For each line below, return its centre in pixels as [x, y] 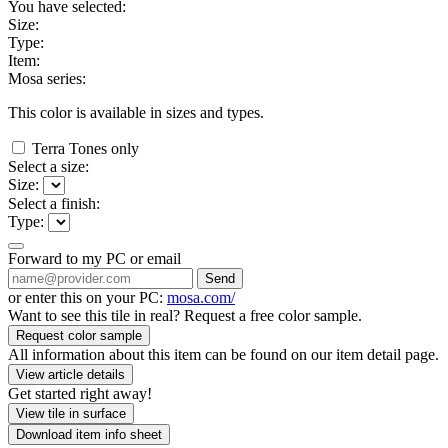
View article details [70, 374]
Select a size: [48, 166]
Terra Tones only [85, 148]
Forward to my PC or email [94, 258]
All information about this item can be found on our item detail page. [223, 354]
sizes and [196, 112]
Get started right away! [80, 393]
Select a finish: [54, 203]
